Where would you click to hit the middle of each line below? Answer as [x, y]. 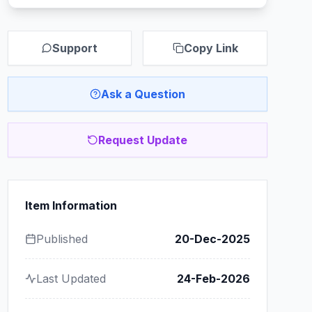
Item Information [71, 205]
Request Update [143, 140]
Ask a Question [143, 94]
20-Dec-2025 [212, 239]
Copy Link [211, 48]
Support [75, 48]
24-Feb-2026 [213, 279]
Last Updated [71, 279]
